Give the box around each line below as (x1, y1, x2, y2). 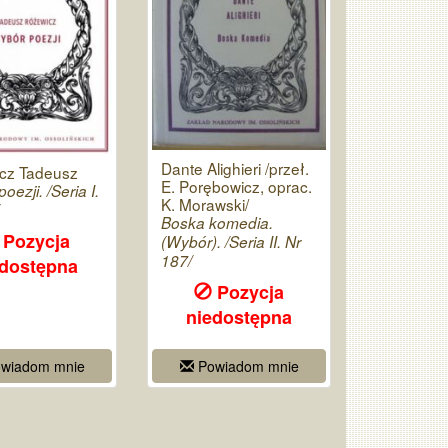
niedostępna (186, 303, 293, 330)
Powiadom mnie (193, 355, 299, 376)
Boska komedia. (161, 211, 274, 233)
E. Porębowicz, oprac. (161, 174, 313, 197)
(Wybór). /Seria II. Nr (161, 230, 302, 252)
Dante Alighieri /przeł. (161, 156, 310, 179)
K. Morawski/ (161, 192, 250, 215)
